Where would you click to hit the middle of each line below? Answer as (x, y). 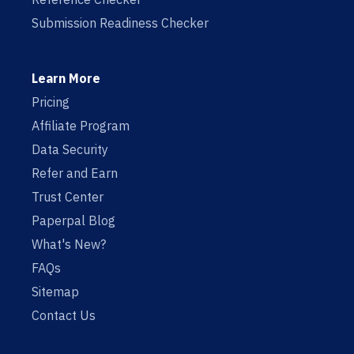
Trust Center (68, 197)
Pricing (51, 102)
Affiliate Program (81, 126)
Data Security (70, 150)
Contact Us (64, 316)
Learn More (66, 79)
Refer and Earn (75, 173)
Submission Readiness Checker (120, 23)
